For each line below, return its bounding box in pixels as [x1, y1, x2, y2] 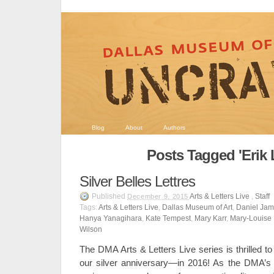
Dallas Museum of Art [162, 203, 232, 212]
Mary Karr [194, 214, 226, 223]
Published [92, 192, 127, 201]
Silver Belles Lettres [80, 173, 195, 190]
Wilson [80, 225, 102, 234]
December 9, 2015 [127, 193, 189, 200]
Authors [163, 124, 185, 131]
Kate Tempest [146, 214, 191, 223]
